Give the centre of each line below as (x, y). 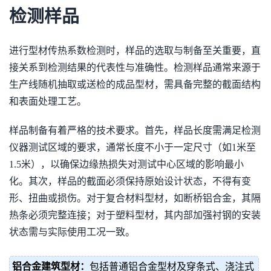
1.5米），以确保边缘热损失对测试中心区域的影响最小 (126, 164)
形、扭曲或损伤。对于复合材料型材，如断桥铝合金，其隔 (135, 198)
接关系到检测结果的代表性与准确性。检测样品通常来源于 (135, 67)
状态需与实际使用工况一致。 (72, 232)
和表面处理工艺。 (48, 101)
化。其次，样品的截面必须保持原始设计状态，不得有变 (130, 181)
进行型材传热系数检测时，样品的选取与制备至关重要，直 (135, 51)
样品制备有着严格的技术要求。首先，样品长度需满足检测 (135, 130)
